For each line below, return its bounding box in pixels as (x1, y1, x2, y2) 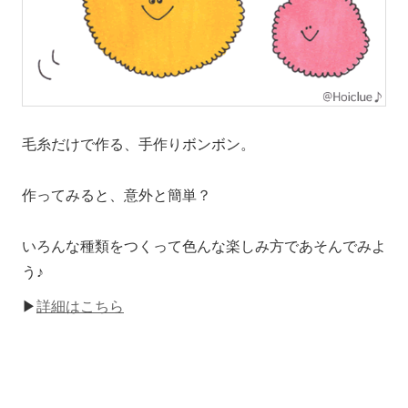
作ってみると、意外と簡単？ (22, 187, 211, 203)
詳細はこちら (36, 298, 124, 314)
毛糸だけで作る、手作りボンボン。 (22, 136, 255, 152)
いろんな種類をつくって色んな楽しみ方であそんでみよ (22, 238, 386, 254)
